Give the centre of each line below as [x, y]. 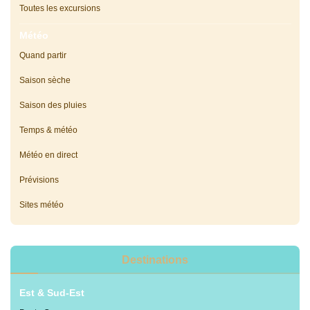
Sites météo [41, 205]
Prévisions [39, 180]
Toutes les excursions [60, 9]
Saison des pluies [53, 106]
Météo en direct [48, 155]
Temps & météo [48, 130]
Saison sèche [45, 81]
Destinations [155, 260]
